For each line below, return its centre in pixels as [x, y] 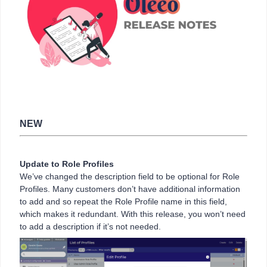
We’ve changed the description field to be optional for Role [130, 176]
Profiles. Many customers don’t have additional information [130, 189]
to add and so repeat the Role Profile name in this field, [123, 201]
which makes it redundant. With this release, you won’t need [133, 214]
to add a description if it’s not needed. [91, 226]
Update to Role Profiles [67, 164]
